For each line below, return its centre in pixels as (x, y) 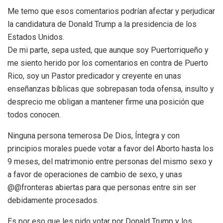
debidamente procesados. (53, 200)
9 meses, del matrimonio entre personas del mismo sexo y (110, 161)
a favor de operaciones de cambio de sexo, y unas (95, 174)
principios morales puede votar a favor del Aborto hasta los (111, 148)
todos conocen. (34, 114)
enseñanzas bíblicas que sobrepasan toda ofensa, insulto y (111, 89)
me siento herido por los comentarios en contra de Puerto (108, 63)
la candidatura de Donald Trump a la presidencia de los (102, 24)
